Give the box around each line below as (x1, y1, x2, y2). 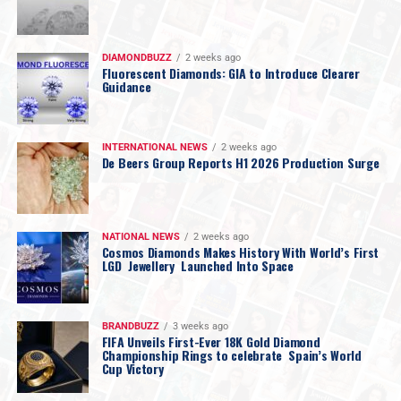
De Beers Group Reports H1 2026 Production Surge (101, 152, 380, 172)
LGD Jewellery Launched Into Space (101, 255, 294, 275)
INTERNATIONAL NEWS (101, 141, 208, 153)
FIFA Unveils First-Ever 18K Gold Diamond (101, 331, 320, 351)
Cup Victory (101, 358, 164, 378)
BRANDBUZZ (101, 320, 159, 332)
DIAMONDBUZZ (101, 51, 172, 64)
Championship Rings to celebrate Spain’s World (101, 345, 362, 364)
